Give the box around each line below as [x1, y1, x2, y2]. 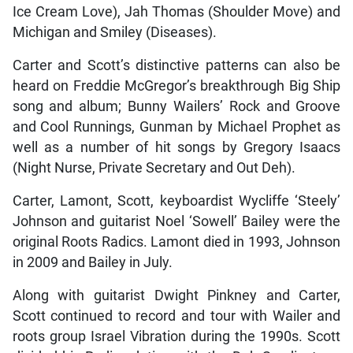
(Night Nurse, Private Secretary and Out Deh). [12, 159, 295, 176]
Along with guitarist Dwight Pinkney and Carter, [12, 287, 341, 303]
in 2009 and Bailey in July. [12, 254, 173, 270]
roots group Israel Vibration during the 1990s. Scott [12, 328, 341, 344]
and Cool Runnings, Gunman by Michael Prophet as [12, 118, 341, 135]
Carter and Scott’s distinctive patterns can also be [12, 57, 341, 73]
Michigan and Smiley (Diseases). [12, 24, 217, 40]
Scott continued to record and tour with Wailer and [12, 307, 341, 324]
